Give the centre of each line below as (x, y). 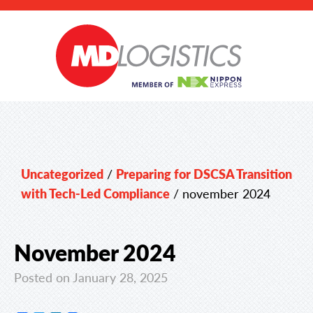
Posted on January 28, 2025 (91, 277)
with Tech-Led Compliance (95, 193)
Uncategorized (62, 174)
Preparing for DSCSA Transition (204, 174)
